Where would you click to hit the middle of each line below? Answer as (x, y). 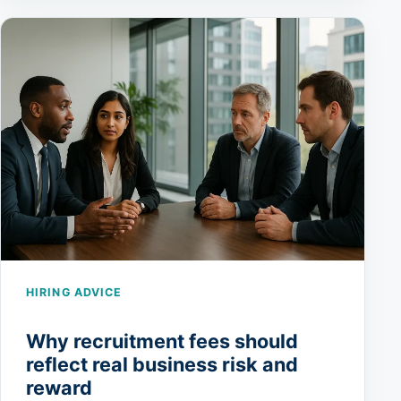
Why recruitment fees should (162, 341)
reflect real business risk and (162, 365)
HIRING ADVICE (74, 292)
